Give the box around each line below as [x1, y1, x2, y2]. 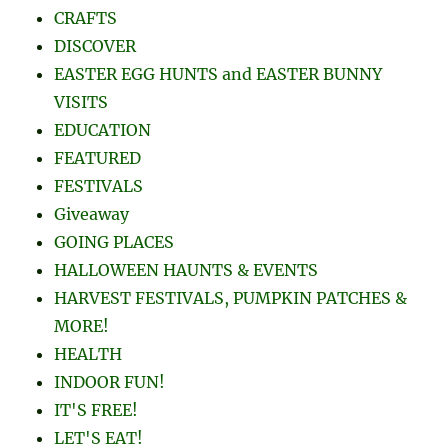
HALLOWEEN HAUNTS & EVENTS [54, 259, 319, 280]
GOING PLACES [54, 231, 175, 252]
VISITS [54, 91, 109, 112]
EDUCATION [54, 119, 152, 140]
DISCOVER [54, 35, 137, 56]
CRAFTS [54, 7, 118, 28]
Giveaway [54, 203, 130, 224]
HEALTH [54, 343, 123, 364]
